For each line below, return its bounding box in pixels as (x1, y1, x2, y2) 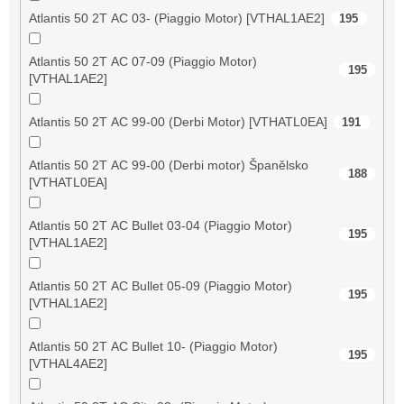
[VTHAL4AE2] (28, 355, 107, 371)
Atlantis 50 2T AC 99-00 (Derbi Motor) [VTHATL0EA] (28, 114, 327, 129)
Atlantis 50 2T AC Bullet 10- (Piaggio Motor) (28, 338, 278, 353)
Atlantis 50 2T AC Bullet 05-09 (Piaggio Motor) (28, 278, 292, 293)
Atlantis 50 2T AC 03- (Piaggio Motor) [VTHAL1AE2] (28, 10, 325, 25)
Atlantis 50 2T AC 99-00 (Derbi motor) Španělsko (28, 157, 308, 172)
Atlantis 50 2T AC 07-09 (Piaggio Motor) (28, 53, 257, 69)
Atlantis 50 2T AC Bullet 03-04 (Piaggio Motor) (28, 217, 292, 233)
